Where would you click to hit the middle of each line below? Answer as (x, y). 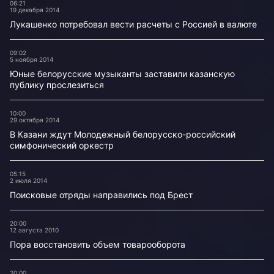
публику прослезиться (57, 85)
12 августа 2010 (34, 230)
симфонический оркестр (62, 145)
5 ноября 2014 (31, 59)
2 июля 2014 (28, 180)
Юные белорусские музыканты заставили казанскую (122, 74)
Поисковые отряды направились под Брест (101, 195)
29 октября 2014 (35, 120)
